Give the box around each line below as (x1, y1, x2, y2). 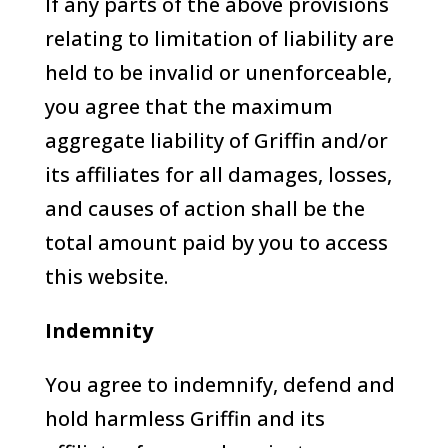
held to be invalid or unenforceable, (44, 59, 392, 86)
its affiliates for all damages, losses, (44, 161, 392, 188)
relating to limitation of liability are (44, 25, 394, 52)
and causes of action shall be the (44, 195, 365, 222)
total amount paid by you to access (44, 229, 388, 256)
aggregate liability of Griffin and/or (44, 127, 388, 154)
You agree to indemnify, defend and (44, 371, 395, 398)
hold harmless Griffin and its (44, 405, 325, 432)
